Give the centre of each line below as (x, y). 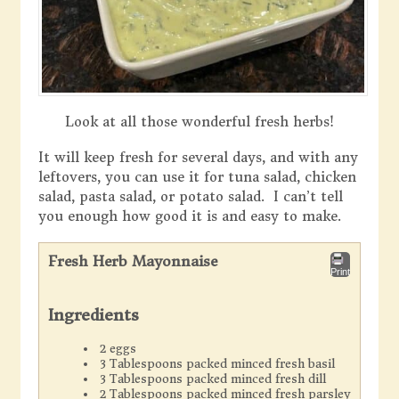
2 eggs (118, 348)
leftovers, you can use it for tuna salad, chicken (197, 177)
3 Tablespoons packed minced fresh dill (212, 379)
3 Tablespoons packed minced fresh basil (217, 363)
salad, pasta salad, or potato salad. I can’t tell (190, 197)
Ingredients (93, 314)
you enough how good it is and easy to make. (189, 216)
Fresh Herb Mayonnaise (132, 261)
